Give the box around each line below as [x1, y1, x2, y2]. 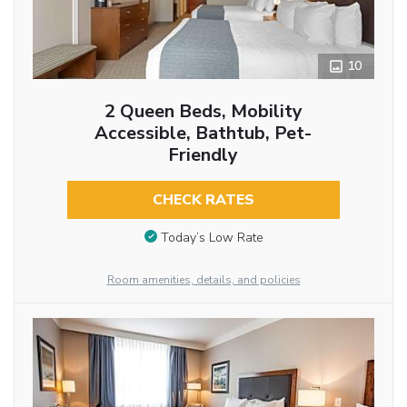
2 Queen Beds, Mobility [104, 99, 303, 124]
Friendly [168, 143, 239, 168]
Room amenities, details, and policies [106, 272, 301, 287]
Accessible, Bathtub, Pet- [94, 121, 313, 146]
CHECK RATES [152, 190, 254, 211]
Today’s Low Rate [160, 228, 263, 246]
